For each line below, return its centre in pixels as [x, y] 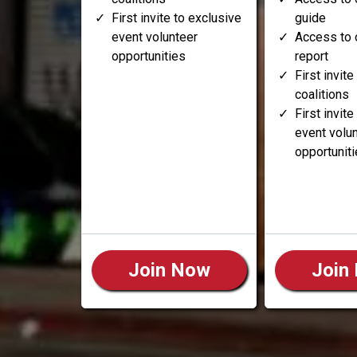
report [312, 57]
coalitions [322, 95]
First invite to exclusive [177, 18]
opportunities [149, 57]
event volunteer [155, 37]
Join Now [169, 271]
